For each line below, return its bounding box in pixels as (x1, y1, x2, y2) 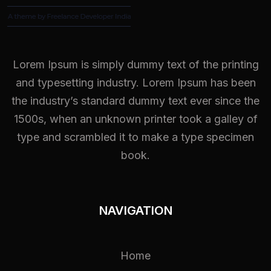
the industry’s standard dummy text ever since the (11, 94, 260, 108)
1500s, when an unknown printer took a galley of (13, 113, 258, 126)
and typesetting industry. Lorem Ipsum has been (15, 76, 256, 90)
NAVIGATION (99, 203, 172, 218)
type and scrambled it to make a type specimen (17, 131, 254, 144)
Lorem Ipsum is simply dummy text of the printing (12, 58, 259, 71)
